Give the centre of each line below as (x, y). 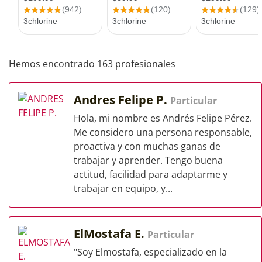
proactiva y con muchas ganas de (147, 146)
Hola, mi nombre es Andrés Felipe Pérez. (163, 118)
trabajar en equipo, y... (123, 188)
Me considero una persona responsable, (163, 132)
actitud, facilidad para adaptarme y (151, 174)
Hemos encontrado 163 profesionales (92, 64)
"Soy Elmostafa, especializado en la (150, 252)
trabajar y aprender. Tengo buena (148, 160)
